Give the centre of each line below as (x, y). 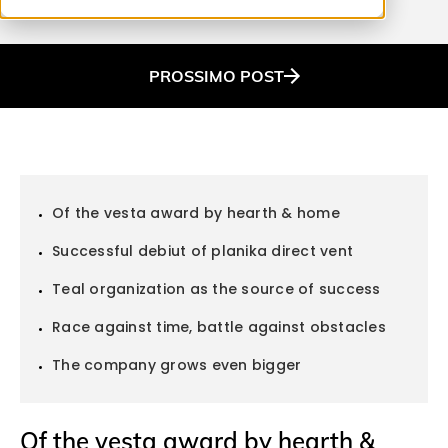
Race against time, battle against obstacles (219, 326)
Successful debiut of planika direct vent (202, 250)
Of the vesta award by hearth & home (196, 212)
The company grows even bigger (177, 364)
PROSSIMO (192, 75)
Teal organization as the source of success (216, 288)
